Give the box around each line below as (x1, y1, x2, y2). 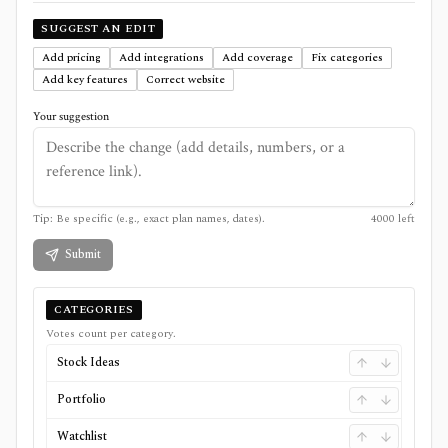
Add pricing (42, 48, 101, 66)
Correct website (146, 70, 225, 88)
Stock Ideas (57, 352, 120, 372)
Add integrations (119, 48, 204, 66)
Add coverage (222, 48, 293, 66)
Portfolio (57, 389, 106, 409)
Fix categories (311, 48, 383, 66)
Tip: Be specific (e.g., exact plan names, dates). (33, 209, 265, 227)
